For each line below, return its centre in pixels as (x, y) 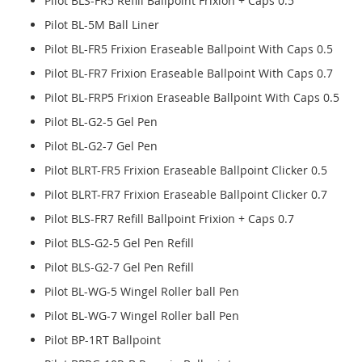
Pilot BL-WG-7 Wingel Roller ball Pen (142, 316)
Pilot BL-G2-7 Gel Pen (101, 146)
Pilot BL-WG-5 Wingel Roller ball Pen (142, 292)
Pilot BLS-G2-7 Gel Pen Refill (119, 267)
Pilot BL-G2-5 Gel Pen (101, 122)
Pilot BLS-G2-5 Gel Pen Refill (119, 243)
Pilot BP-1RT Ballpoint (103, 340)
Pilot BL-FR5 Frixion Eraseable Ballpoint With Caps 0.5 (189, 49)
